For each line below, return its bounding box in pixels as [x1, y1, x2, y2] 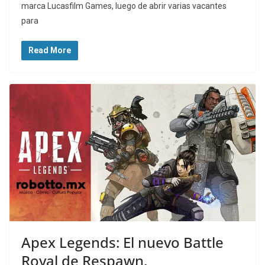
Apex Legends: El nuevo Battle [21, 232, 224, 252]
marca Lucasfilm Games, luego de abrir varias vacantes [21, 1, 227, 11]
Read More [28, 46, 71, 56]
